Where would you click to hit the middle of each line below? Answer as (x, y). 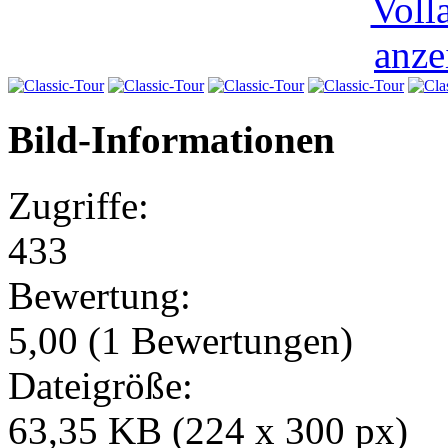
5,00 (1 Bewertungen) (180, 340)
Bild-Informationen (171, 139)
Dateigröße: (100, 385)
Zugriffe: (78, 205)
